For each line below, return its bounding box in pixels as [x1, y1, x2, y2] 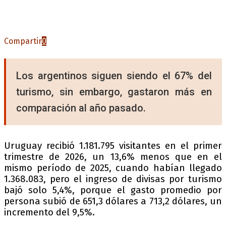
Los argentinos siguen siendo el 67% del [16, 70, 212, 82]
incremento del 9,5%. [4, 207, 95, 218]
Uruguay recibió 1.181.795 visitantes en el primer [4, 140, 222, 152]
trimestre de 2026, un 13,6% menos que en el [4, 151, 222, 163]
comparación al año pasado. [16, 102, 146, 115]
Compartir [4, 36, 42, 46]
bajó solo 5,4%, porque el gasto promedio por [4, 185, 222, 196]
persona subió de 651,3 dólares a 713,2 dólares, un [4, 196, 222, 207]
